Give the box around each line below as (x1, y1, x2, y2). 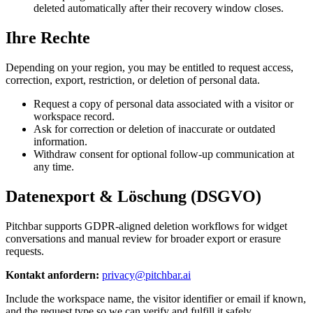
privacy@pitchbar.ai (102, 268, 191, 281)
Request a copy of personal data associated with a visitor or (34, 97, 293, 110)
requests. (6, 245, 44, 257)
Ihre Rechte (6, 28, 90, 47)
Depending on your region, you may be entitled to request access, (6, 61, 293, 73)
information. (34, 135, 87, 147)
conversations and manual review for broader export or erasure (6, 232, 281, 245)
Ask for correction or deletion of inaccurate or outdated (34, 122, 275, 135)
